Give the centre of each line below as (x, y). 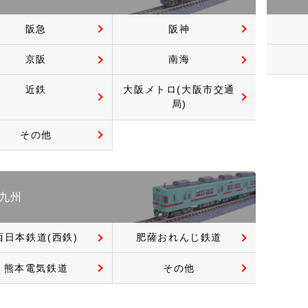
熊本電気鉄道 (36, 268)
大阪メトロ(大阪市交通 (179, 90)
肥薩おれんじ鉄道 (179, 238)
